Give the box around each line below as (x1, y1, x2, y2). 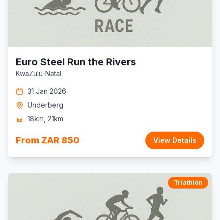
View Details (153, 136, 196, 144)
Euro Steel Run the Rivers (16, 56, 136, 68)
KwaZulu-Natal (16, 69, 61, 78)
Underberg (27, 101, 63, 109)
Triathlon (174, 179, 202, 186)
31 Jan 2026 (27, 87, 66, 95)
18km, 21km (27, 114, 63, 123)
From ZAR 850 (16, 135, 80, 145)
